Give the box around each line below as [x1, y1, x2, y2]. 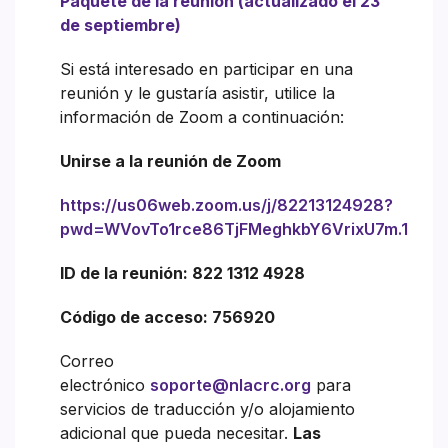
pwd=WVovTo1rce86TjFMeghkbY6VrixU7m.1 [60, 219, 408, 240]
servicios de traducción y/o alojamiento [60, 399, 355, 420]
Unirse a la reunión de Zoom [60, 151, 281, 172]
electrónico [60, 375, 150, 396]
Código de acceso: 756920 [60, 307, 275, 328]
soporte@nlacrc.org [150, 375, 311, 396]
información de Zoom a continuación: [60, 107, 344, 128]
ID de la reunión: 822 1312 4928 [60, 263, 305, 284]
